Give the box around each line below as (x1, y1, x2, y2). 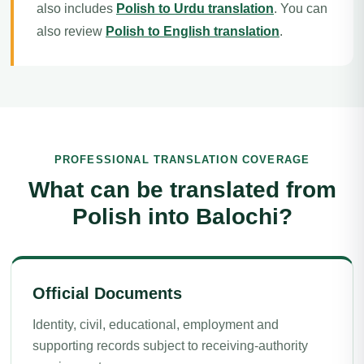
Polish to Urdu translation (116, 2, 274, 15)
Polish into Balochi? (71, 204, 292, 229)
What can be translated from (28, 177, 336, 202)
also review (37, 24, 106, 38)
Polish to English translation (106, 24, 279, 38)
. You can (274, 2, 327, 15)
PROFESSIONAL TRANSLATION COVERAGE (54, 154, 310, 166)
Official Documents (32, 284, 182, 302)
